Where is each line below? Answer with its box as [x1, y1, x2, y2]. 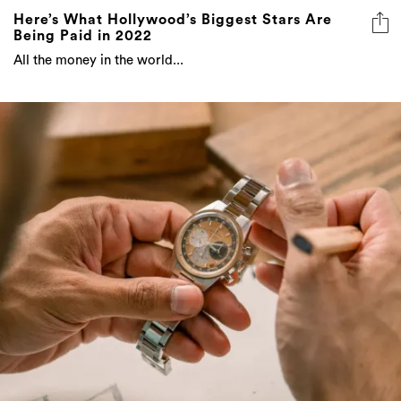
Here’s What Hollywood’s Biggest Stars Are [13, 12, 332, 27]
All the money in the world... [13, 53, 183, 67]
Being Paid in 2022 [13, 28, 152, 43]
